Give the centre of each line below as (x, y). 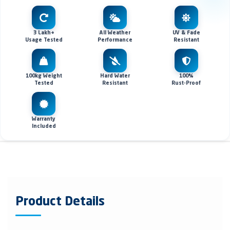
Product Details (60, 202)
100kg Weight (44, 76)
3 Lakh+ (44, 33)
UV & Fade (186, 33)
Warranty (44, 119)
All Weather (115, 33)
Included (44, 126)
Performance (115, 40)
